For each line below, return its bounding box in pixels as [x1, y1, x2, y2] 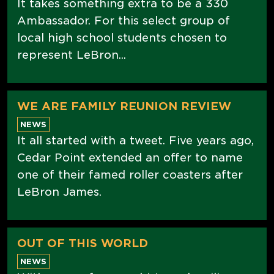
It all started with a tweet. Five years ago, [17, 133, 254, 147]
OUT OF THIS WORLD [17, 236, 148, 250]
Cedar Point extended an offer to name [17, 150, 243, 164]
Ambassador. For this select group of [17, 13, 230, 27]
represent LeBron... [17, 48, 126, 61]
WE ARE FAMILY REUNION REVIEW [17, 99, 231, 113]
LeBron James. [17, 185, 102, 198]
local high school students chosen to [17, 31, 227, 44]
